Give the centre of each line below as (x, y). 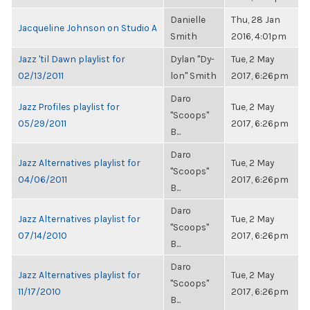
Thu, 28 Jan (256, 19)
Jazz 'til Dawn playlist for (71, 59)
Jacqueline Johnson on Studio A (88, 28)
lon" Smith (193, 75)
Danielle (188, 19)
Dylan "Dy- (192, 59)
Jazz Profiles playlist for (69, 107)
